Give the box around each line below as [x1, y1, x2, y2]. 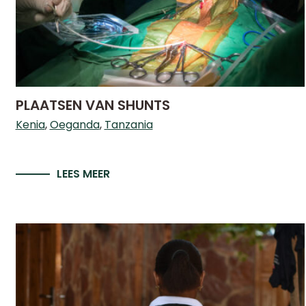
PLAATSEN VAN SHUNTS [15, 96, 170, 115]
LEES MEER [56, 166, 110, 182]
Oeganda [49, 117, 100, 133]
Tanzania [104, 117, 153, 133]
